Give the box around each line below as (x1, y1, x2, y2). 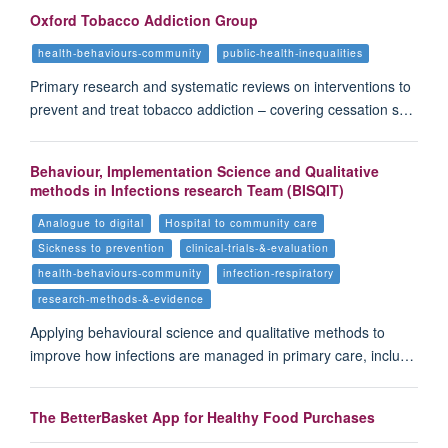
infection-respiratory (222, 265, 334, 281)
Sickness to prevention (38, 240, 166, 256)
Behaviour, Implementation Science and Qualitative (30, 161, 379, 182)
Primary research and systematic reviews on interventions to (30, 76, 411, 97)
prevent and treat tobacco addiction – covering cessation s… (30, 99, 413, 120)
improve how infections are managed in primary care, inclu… (30, 344, 414, 365)
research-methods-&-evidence (38, 290, 205, 306)
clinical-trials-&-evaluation (185, 240, 329, 256)
